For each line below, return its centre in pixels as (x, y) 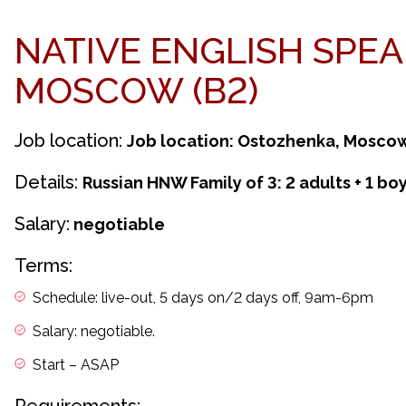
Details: (46, 182)
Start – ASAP (76, 365)
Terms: (43, 266)
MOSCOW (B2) (136, 90)
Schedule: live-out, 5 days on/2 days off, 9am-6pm (203, 298)
